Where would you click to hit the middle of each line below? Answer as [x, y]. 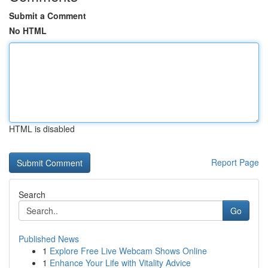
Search [32, 194]
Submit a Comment [48, 16]
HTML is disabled [42, 129]
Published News [49, 239]
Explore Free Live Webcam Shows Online [128, 251]
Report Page [235, 162]
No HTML [28, 31]
